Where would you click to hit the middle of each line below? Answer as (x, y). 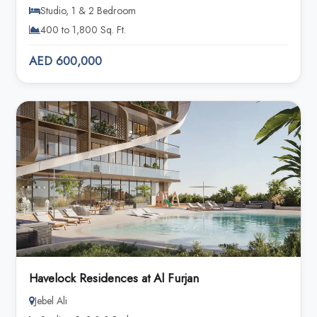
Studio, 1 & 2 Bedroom (88, 11)
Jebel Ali (51, 301)
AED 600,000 (66, 61)
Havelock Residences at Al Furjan (114, 278)
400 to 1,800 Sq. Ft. (83, 30)
